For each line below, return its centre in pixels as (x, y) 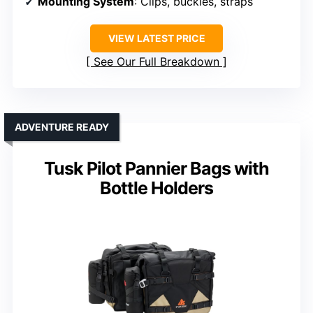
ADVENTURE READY (62, 126)
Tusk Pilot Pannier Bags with (156, 168)
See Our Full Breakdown (156, 61)
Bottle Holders (156, 188)
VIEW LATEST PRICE (156, 38)
